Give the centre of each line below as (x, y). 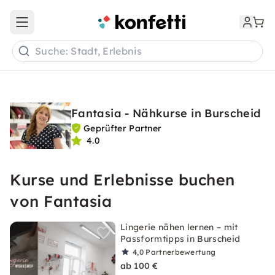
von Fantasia (61, 201)
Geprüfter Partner (123, 128)
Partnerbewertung (181, 252)
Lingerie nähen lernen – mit (179, 227)
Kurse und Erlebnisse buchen (122, 180)
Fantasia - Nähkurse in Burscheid (166, 113)
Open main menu (58, 27)
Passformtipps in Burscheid (180, 239)
